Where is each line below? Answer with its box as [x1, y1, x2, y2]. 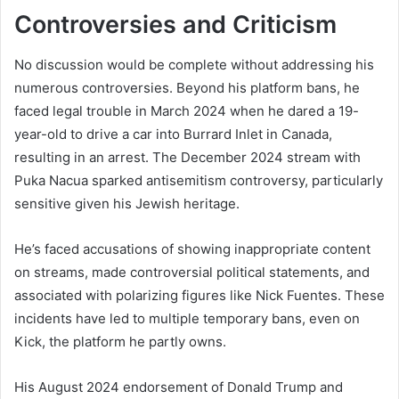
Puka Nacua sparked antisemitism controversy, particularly [14, 171, 383, 189]
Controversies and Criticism [14, 10, 337, 40]
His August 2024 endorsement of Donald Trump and [14, 378, 343, 395]
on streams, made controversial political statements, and [14, 263, 370, 281]
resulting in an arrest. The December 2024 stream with [14, 148, 361, 166]
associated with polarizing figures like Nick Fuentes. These [14, 286, 385, 304]
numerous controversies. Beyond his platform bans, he [14, 78, 360, 96]
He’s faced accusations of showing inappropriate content [14, 240, 370, 257]
